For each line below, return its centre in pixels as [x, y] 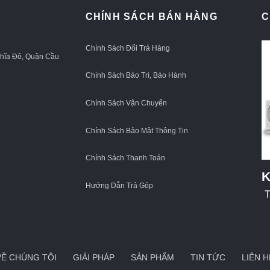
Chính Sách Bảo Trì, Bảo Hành [136, 76]
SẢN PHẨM [152, 258]
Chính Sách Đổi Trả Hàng [127, 48]
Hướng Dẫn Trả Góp [119, 185]
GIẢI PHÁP [93, 258]
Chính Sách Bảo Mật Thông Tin [137, 130]
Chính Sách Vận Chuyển [126, 103]
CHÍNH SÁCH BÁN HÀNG [151, 17]
